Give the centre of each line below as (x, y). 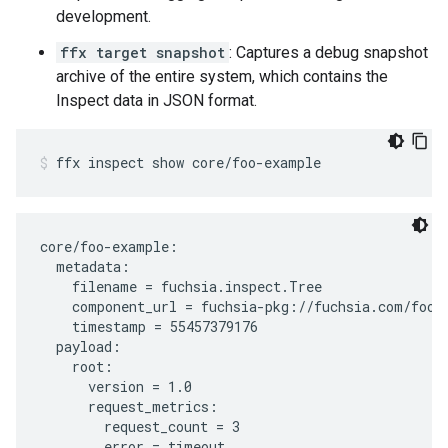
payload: (80, 347)
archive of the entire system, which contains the (222, 77)
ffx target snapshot (142, 53)
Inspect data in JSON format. (156, 101)
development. (103, 17)
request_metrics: (129, 407)
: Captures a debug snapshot (328, 53)
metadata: (85, 267)
